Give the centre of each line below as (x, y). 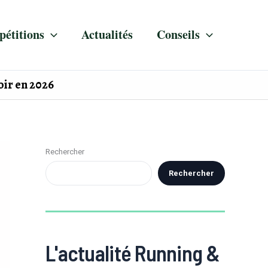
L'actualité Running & (133, 253)
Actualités (107, 34)
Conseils (178, 34)
